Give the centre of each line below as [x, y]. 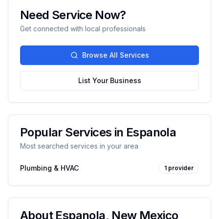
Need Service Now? [73, 15]
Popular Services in [73, 132]
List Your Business [109, 80]
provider [181, 168]
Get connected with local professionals [83, 29]
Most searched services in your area [79, 146]
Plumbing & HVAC [49, 168]
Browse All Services [115, 55]
